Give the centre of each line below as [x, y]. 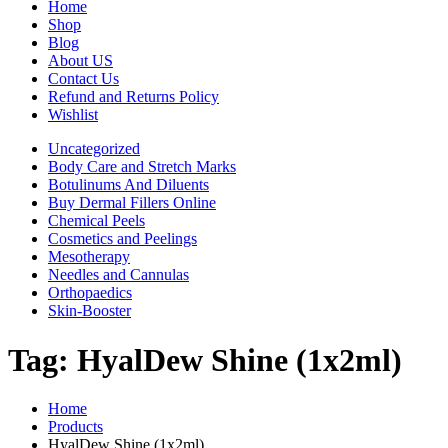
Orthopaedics [90, 293]
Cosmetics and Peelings [122, 239]
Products [75, 427]
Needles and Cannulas [118, 275]
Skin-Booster [89, 311]
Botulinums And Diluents [128, 185]
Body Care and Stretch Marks [142, 167]
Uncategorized [94, 149]
